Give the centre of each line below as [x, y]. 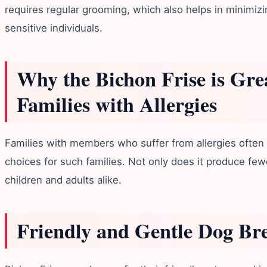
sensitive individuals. [54, 28]
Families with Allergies [117, 105]
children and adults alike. [63, 180]
